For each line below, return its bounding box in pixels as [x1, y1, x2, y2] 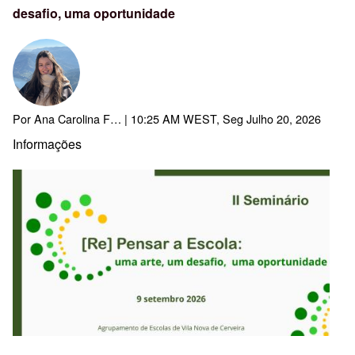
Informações [13, 135, 82, 154]
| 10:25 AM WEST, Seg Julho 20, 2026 [121, 110, 321, 128]
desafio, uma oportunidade [13, 4, 175, 23]
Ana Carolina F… [34, 110, 121, 128]
